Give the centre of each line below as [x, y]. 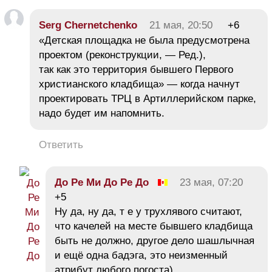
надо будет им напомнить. [102, 113]
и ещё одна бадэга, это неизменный [141, 255]
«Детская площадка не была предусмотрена [144, 40]
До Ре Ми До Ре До [102, 182]
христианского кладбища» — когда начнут [139, 84]
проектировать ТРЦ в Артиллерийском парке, [148, 98]
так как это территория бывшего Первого [136, 69]
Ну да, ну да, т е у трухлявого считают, [148, 211]
